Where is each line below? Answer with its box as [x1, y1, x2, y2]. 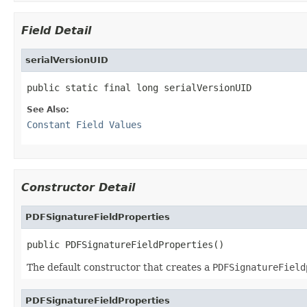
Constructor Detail [21, 180, 135, 194]
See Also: [27, 104, 69, 114]
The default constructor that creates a [27, 261, 212, 273]
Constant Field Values [27, 119, 142, 130]
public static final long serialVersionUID [27, 82, 251, 93]
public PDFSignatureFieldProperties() [27, 238, 224, 250]
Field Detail [21, 23, 91, 37]
